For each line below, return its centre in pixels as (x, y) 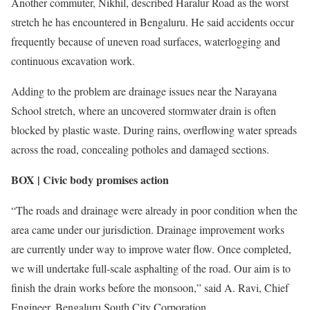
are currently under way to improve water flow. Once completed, (151, 249)
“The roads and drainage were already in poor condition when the (154, 210)
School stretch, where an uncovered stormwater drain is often (144, 110)
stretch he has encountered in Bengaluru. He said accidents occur (153, 22)
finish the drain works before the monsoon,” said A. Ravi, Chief (150, 288)
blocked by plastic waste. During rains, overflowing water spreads (154, 130)
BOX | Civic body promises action (90, 180)
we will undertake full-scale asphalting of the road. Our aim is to (151, 268)
